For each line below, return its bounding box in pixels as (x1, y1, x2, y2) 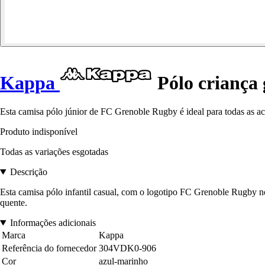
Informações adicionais (9, 218, 96, 228)
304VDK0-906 (99, 243, 156, 254)
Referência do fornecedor (2, 243, 96, 254)
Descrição (9, 167, 47, 177)
